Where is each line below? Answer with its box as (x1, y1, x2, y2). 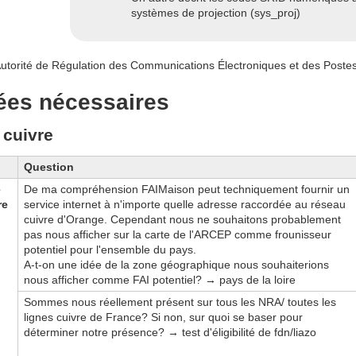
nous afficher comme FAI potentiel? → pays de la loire (24, 273, 296, 287)
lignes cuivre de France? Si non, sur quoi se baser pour (24, 311, 303, 324)
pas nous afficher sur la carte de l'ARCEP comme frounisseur (24, 228, 331, 242)
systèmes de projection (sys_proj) (130, 6, 300, 19)
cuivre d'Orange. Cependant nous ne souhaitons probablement (24, 213, 341, 226)
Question (24, 161, 74, 174)
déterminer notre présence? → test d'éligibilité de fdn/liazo (24, 326, 316, 339)
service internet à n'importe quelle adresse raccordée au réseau (24, 198, 346, 211)
